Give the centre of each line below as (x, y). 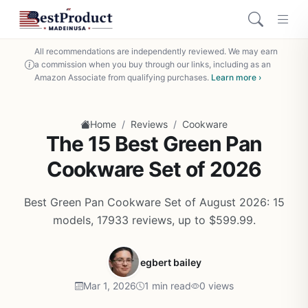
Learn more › (236, 77)
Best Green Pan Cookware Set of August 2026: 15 (154, 202)
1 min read (167, 286)
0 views (216, 286)
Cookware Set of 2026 (154, 169)
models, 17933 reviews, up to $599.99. (154, 220)
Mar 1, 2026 (109, 286)
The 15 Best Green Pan (154, 144)
